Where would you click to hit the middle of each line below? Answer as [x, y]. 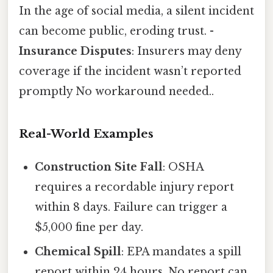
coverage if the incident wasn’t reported [130, 71]
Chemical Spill [78, 252]
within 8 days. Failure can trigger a [131, 207]
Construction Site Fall [99, 167]
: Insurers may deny [186, 51]
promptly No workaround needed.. [116, 91]
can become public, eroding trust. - [116, 31]
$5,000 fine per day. [89, 228]
